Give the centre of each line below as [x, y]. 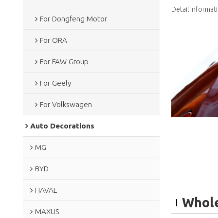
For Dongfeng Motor [73, 18]
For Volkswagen [66, 104]
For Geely [55, 83]
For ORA [53, 40]
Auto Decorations [62, 126]
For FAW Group [64, 61]
